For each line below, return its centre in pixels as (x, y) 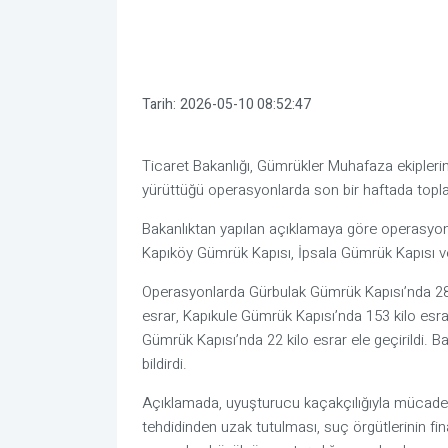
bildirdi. (164, 364)
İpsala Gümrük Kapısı (366, 253)
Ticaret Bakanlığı (196, 166)
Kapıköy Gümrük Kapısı (216, 253)
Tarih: (159, 104)
